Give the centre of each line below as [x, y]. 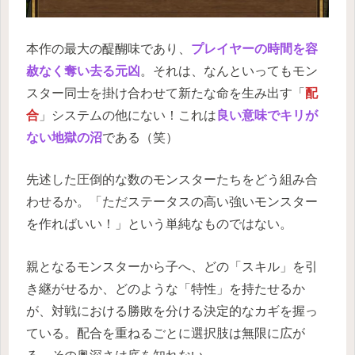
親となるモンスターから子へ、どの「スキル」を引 [172, 267]
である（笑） [140, 137]
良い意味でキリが [267, 115]
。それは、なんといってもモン [229, 71]
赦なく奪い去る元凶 [83, 71]
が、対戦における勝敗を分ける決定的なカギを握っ [172, 311]
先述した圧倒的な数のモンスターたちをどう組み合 [172, 180]
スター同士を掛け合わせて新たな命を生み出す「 [166, 93]
